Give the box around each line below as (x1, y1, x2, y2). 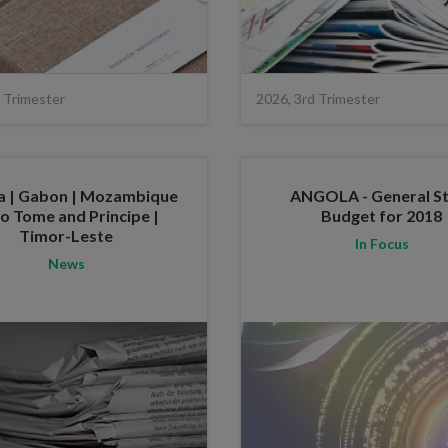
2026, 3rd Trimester (256, 89, 380, 107)
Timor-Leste (19, 225, 114, 245)
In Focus (354, 234, 409, 252)
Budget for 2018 (321, 205, 443, 225)
